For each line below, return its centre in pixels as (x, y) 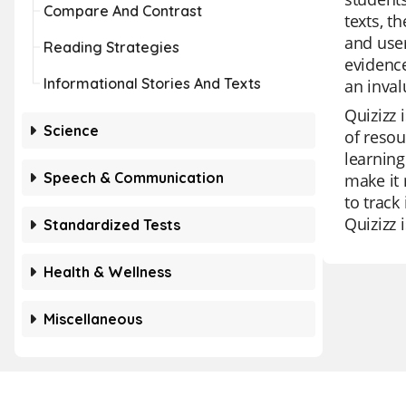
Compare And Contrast (123, 11)
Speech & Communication (134, 178)
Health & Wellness (107, 272)
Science (71, 130)
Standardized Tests (112, 225)
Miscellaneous (93, 319)
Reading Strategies (111, 47)
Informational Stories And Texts (152, 83)
